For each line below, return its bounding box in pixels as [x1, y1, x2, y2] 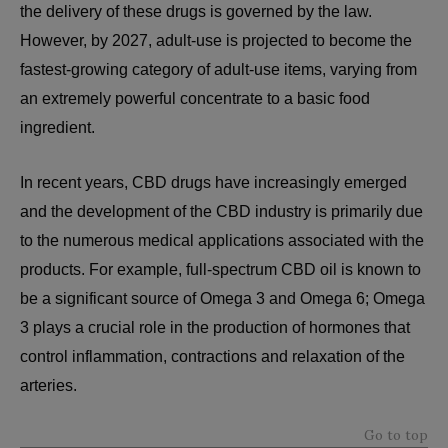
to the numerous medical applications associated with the [20, 232, 424, 249]
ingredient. [20, 119, 95, 136]
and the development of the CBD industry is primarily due [20, 203, 423, 220]
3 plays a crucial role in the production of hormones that [20, 319, 410, 336]
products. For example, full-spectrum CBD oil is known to [20, 261, 421, 278]
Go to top [364, 426, 428, 444]
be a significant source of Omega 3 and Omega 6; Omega [20, 290, 425, 307]
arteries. [20, 377, 77, 394]
